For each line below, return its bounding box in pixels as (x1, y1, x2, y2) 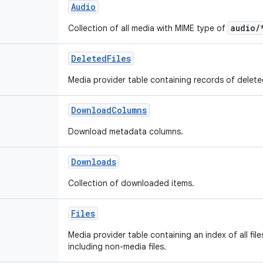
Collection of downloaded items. (68, 178, 194, 188)
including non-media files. (68, 241, 166, 252)
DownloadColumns (71, 104, 147, 116)
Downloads (71, 156, 116, 167)
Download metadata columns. (68, 126, 183, 137)
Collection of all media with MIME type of (68, 23, 228, 33)
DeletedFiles (71, 53, 131, 64)
